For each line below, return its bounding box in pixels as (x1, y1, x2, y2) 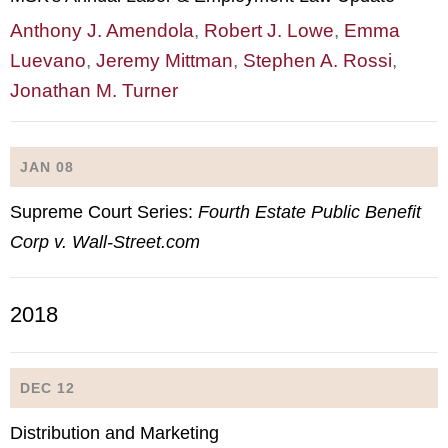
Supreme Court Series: (10, 201, 198, 222)
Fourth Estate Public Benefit (198, 201, 421, 222)
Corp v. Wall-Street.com (10, 231, 200, 252)
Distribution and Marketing (10, 422, 219, 443)
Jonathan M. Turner (10, 80, 178, 101)
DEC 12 (20, 379, 75, 396)
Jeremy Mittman (96, 50, 233, 71)
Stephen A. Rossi (243, 50, 392, 71)
